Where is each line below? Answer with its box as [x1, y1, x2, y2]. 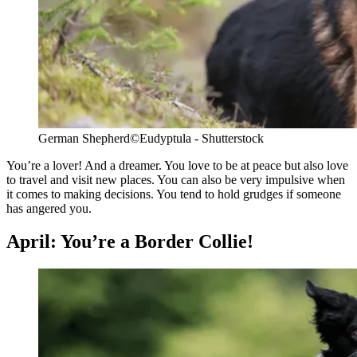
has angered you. [6, 201, 92, 215]
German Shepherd [38, 131, 130, 145]
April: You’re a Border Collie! [6, 231, 253, 253]
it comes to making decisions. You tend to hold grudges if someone [6, 186, 341, 201]
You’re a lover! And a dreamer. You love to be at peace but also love [6, 158, 348, 172]
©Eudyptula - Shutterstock [130, 131, 264, 145]
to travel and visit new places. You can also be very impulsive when [6, 172, 345, 186]
